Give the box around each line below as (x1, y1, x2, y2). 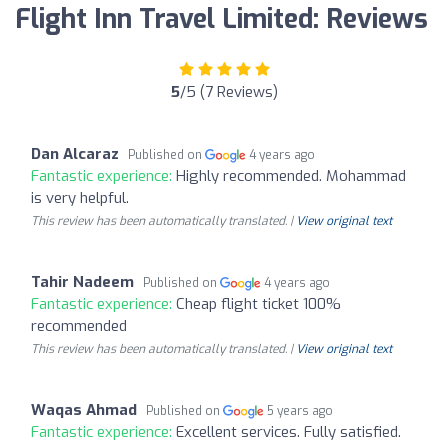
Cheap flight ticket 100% (176, 294, 341, 314)
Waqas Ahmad (31, 400, 137, 420)
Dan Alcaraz (31, 144, 119, 164)
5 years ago (267, 403, 334, 419)
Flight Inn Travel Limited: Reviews (15, 2, 428, 37)
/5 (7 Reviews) (179, 82, 278, 102)
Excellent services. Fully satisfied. (176, 422, 401, 442)
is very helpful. (31, 188, 129, 208)
